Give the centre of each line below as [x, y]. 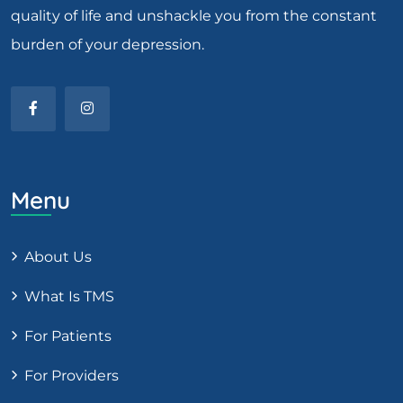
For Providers [72, 375]
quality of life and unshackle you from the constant [194, 15]
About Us [58, 256]
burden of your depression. [107, 44]
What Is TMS [69, 296]
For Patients [68, 336]
